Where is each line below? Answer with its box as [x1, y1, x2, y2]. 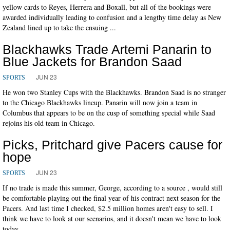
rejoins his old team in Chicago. [3, 118, 95, 128]
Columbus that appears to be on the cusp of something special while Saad [3, 107, 215, 118]
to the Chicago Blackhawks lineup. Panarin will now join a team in [3, 97, 197, 107]
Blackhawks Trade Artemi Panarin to [3, 42, 212, 56]
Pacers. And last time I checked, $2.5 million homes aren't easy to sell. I [3, 203, 213, 213]
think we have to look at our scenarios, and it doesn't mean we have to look [3, 213, 221, 223]
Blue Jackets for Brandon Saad [3, 54, 182, 69]
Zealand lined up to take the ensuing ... [3, 22, 116, 32]
